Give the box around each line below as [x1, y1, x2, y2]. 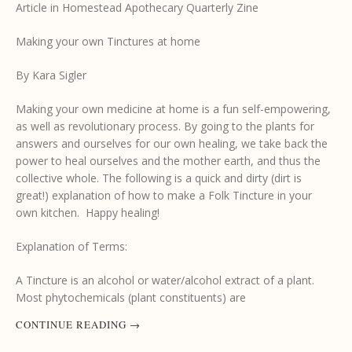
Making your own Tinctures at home [16, 33, 200, 49]
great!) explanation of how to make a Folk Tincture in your [16, 187, 312, 203]
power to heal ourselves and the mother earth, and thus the [16, 152, 321, 168]
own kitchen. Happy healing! [16, 204, 159, 220]
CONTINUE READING [16, 317, 130, 332]
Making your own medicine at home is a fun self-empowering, [16, 101, 331, 116]
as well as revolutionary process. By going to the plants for [16, 118, 314, 134]
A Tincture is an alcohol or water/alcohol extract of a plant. [16, 272, 314, 288]
